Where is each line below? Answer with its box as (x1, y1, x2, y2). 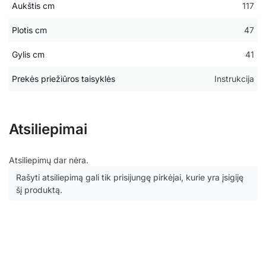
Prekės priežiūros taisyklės (12, 74, 115, 84)
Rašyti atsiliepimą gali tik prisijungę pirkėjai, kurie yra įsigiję (16, 172, 243, 183)
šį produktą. (16, 185, 62, 195)
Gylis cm (12, 49, 45, 60)
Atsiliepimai (9, 121, 87, 138)
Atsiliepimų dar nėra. (9, 155, 88, 166)
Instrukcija (214, 74, 254, 84)
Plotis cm (12, 25, 47, 36)
